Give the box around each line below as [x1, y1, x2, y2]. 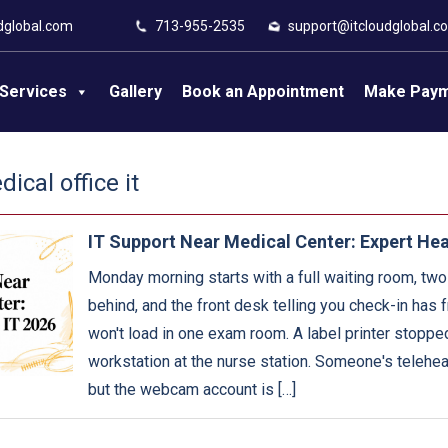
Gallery [108, 82, 162, 101]
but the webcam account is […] [87, 380, 296, 399]
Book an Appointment [181, 82, 344, 101]
